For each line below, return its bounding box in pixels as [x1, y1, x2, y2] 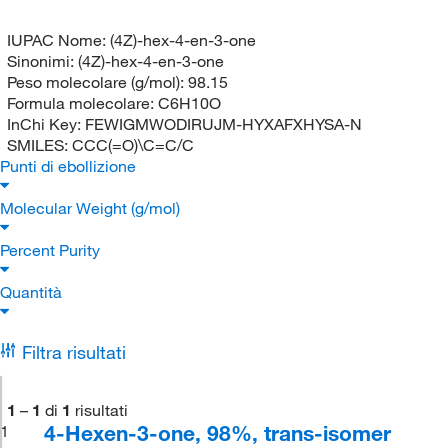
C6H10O [157, 92, 221, 113]
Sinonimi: [6, 50, 78, 71]
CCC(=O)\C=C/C [71, 134, 194, 155]
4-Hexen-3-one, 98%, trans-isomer [44, 419, 392, 446]
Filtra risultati [21, 340, 126, 363]
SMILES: [6, 134, 72, 155]
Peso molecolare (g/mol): [6, 71, 188, 92]
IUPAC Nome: [6, 29, 110, 50]
